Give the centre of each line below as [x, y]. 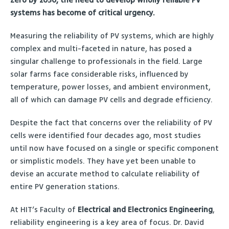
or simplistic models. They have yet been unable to [103, 161]
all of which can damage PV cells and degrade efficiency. [111, 100]
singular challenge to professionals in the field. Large [106, 62]
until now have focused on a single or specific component [114, 148]
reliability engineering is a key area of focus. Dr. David [107, 223]
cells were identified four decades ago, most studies [106, 136]
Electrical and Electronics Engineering [145, 210]
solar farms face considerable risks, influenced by [99, 74]
